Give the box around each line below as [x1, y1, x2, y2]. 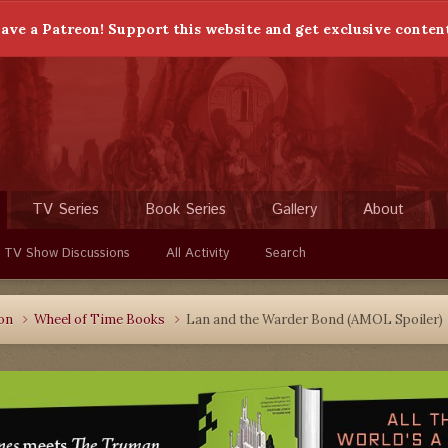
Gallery [272, 199, 317, 220]
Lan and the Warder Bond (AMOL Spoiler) [186, 311, 443, 328]
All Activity [166, 244, 229, 263]
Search [265, 244, 306, 263]
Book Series [145, 199, 226, 220]
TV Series [32, 199, 99, 220]
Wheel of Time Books [34, 311, 168, 328]
